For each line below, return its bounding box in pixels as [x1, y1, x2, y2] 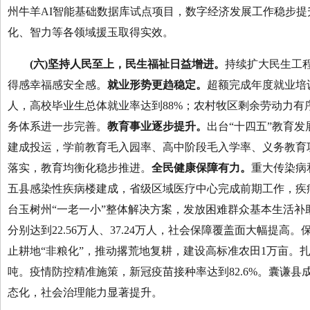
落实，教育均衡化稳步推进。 [8, 162, 152, 174]
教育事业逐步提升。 [107, 120, 207, 132]
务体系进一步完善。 [8, 120, 107, 132]
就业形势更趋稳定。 [107, 79, 207, 91]
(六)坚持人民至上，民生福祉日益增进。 [30, 58, 225, 70]
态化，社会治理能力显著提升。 [8, 286, 163, 298]
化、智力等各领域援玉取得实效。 [8, 26, 174, 38]
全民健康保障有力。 [152, 162, 251, 174]
